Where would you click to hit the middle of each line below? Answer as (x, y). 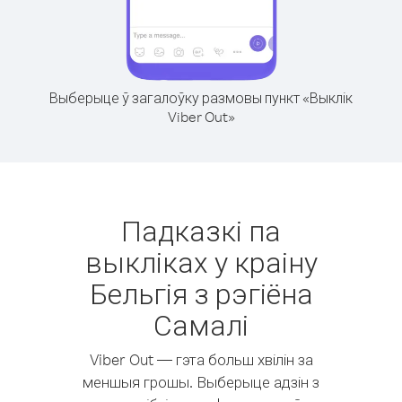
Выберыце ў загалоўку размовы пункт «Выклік (201, 98)
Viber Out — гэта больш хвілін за (201, 359)
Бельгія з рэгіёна (201, 293)
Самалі (201, 324)
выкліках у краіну (201, 262)
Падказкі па (201, 230)
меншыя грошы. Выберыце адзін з (201, 382)
